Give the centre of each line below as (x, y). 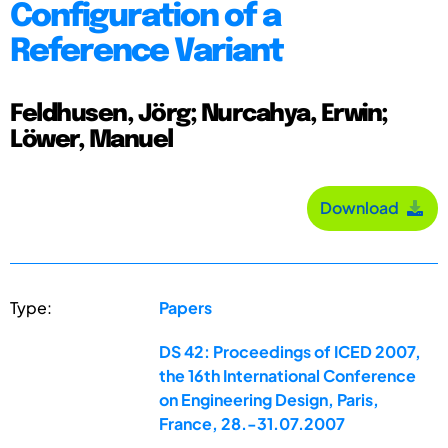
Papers (186, 307)
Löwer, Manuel (91, 140)
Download (362, 208)
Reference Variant (146, 52)
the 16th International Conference (288, 375)
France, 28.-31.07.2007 (252, 423)
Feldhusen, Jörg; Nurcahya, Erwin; (199, 114)
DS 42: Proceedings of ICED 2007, (290, 351)
